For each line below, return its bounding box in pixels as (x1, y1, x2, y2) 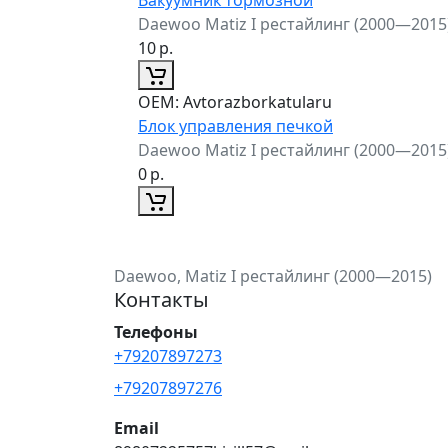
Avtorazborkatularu (179, 90, 332, 113)
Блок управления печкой (138, 114, 333, 137)
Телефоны (114, 320, 198, 343)
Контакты (114, 285, 209, 313)
